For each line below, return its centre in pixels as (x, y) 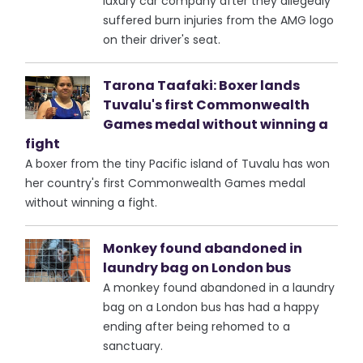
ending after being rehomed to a (197, 327)
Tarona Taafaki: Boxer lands (202, 85)
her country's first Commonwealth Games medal (166, 183)
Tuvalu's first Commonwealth (207, 105)
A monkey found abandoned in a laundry (219, 288)
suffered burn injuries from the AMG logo (219, 20)
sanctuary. (133, 346)
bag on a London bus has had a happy (211, 307)
